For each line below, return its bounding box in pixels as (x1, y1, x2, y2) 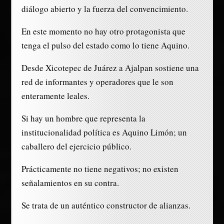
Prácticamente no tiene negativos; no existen (21, 163, 178, 175)
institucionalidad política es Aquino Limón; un (21, 126, 187, 138)
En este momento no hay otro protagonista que (21, 25, 185, 37)
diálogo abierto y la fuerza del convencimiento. (21, 3, 188, 15)
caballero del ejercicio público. (21, 140, 131, 152)
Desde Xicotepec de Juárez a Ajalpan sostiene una (21, 62, 199, 74)
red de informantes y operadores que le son (21, 76, 173, 88)
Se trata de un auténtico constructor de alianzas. (21, 199, 190, 211)
